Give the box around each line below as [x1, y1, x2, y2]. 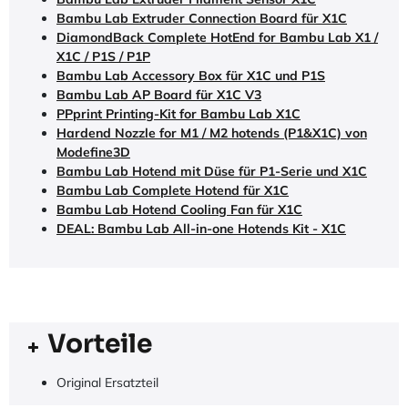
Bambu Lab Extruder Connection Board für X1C [56, 10, 347, 26]
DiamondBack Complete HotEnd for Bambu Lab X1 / [56, 29, 378, 46]
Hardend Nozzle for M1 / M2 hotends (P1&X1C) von [56, 125, 367, 141]
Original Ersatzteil [56, 374, 158, 391]
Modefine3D [56, 144, 130, 160]
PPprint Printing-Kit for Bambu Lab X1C [56, 106, 301, 122]
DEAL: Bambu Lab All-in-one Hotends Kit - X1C [56, 220, 346, 237]
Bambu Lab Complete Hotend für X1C [56, 182, 289, 199]
